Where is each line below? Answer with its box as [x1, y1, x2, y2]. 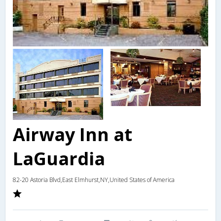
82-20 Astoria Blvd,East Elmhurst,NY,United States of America [13, 176, 175, 184]
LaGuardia [13, 147, 105, 171]
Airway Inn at [13, 122, 132, 147]
